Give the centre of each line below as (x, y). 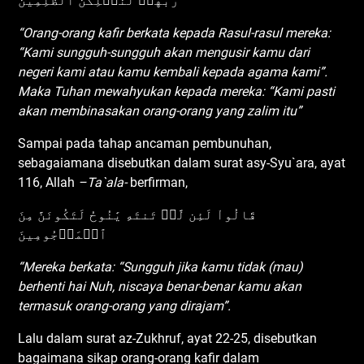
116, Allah (48, 182)
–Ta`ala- (103, 182)
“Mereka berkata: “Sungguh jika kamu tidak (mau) (161, 266)
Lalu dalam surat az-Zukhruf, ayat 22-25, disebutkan (168, 338)
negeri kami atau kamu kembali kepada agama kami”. (173, 71)
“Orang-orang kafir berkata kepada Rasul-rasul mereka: (175, 32)
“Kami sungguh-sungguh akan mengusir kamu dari (164, 52)
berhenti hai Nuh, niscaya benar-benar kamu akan (160, 286)
